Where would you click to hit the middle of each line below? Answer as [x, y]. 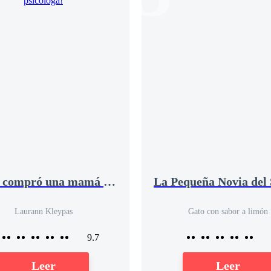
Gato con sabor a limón [228, 212]
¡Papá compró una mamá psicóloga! [109, 182]
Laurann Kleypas [43, 212]
